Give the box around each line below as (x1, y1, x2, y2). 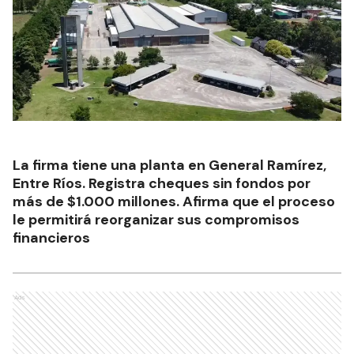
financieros (13, 228, 90, 247)
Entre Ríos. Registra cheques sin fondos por (13, 173, 311, 193)
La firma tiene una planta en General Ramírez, (13, 155, 326, 175)
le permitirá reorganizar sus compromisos (13, 209, 299, 229)
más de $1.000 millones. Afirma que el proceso (13, 191, 335, 211)
